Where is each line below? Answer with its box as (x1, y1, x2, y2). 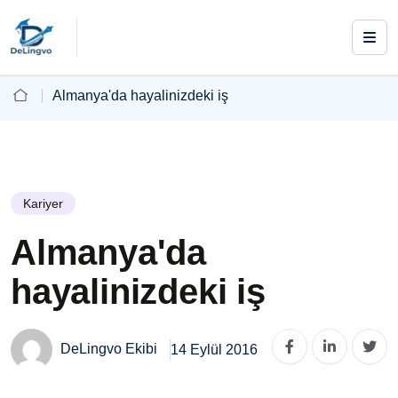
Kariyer (23, 196, 63, 211)
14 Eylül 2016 (171, 341, 258, 357)
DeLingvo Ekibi (57, 340, 157, 356)
